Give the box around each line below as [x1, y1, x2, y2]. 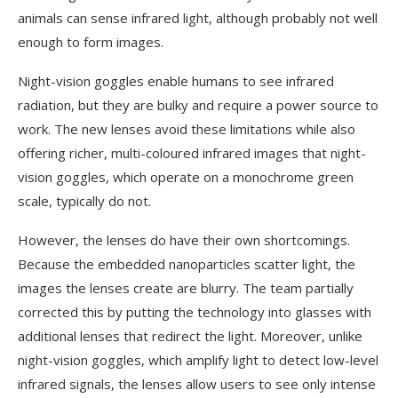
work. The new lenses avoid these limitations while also [18, 119, 355, 138]
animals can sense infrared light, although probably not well [18, 8, 378, 27]
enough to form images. [18, 32, 163, 51]
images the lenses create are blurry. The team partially [18, 278, 354, 297]
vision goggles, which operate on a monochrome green [18, 167, 354, 186]
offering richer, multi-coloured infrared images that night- [18, 143, 366, 162]
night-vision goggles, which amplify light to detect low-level [18, 350, 378, 369]
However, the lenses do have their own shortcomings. [18, 230, 350, 249]
